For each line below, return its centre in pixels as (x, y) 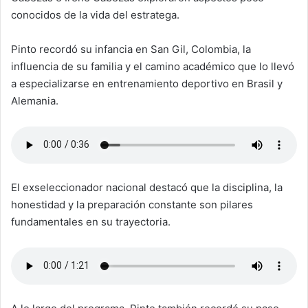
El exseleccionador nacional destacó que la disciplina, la (147, 187)
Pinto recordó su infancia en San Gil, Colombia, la (131, 49)
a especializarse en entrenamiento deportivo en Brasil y (147, 83)
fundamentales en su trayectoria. (92, 221)
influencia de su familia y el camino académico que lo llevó (153, 66)
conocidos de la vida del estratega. (97, 14)
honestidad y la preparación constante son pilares (132, 204)
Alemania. (35, 100)
